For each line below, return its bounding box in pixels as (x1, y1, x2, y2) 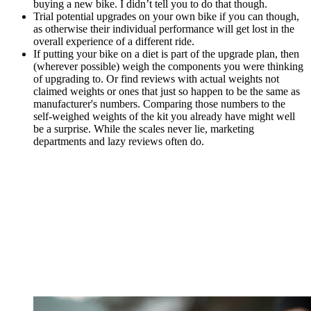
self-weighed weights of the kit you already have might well (33, 110, 295, 122)
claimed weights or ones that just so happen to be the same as (33, 85, 300, 97)
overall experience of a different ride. (33, 35, 194, 47)
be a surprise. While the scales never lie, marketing (33, 122, 254, 135)
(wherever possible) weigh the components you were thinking (33, 60, 303, 72)
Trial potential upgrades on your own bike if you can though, (33, 10, 299, 22)
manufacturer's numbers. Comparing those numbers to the (33, 97, 285, 110)
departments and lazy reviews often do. (33, 135, 204, 147)
